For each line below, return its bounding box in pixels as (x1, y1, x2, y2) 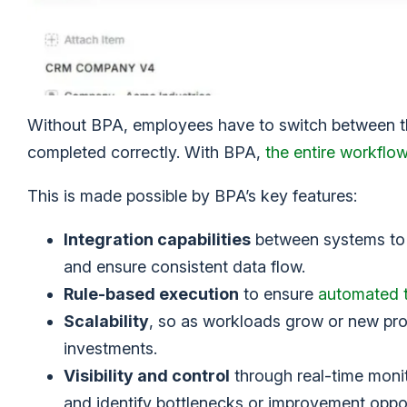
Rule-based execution (64, 284, 239, 303)
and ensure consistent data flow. (64, 257, 305, 276)
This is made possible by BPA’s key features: (27, 186, 357, 205)
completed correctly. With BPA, (27, 143, 265, 162)
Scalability (64, 312, 149, 331)
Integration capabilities (64, 230, 251, 249)
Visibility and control (64, 366, 230, 385)
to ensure (239, 284, 318, 303)
